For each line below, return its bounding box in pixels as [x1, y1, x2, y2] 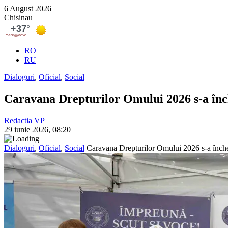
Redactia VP [4, 116, 45, 125]
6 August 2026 [4, 4, 51, 13]
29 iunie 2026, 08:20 [4, 125, 71, 134]
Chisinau [4, 13, 33, 22]
